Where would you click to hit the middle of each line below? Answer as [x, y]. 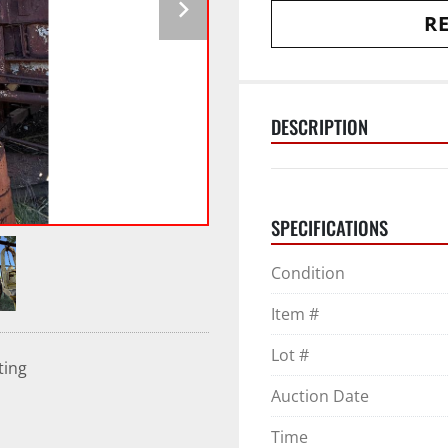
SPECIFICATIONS [329, 227]
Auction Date [320, 396]
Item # [295, 314]
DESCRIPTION [319, 126]
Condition [308, 273]
